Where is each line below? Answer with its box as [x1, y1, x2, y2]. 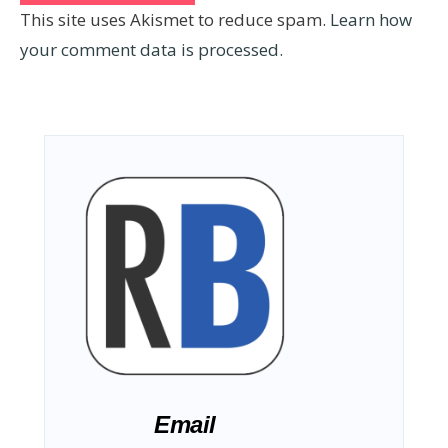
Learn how [330, 7, 412, 31]
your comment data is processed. [20, 37, 283, 61]
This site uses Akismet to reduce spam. [20, 7, 330, 31]
